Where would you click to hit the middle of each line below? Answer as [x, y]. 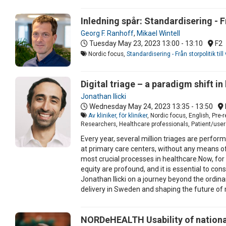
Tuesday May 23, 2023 [125, 43]
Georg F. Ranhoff [107, 33]
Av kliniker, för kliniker [118, 115]
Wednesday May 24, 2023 [130, 106]
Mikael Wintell [158, 33]
